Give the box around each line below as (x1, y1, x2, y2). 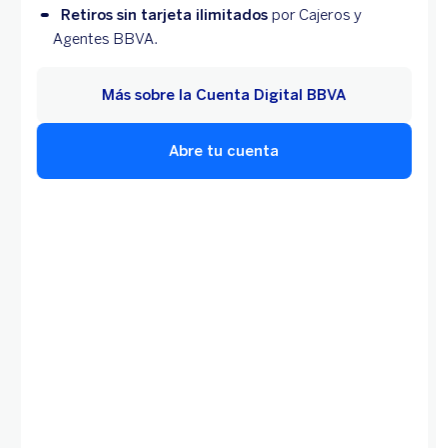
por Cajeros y (271, 6, 362, 25)
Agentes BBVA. (52, 30, 158, 49)
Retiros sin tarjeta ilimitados (60, 6, 272, 25)
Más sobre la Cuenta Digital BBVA (101, 86, 346, 105)
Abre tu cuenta (168, 142, 279, 161)
